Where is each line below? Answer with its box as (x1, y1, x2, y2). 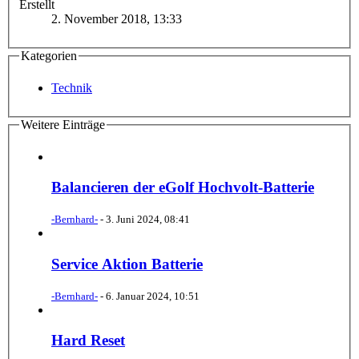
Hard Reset (51, 332, 125, 349)
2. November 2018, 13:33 (51, 12, 182, 26)
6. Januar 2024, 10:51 (106, 289, 200, 302)
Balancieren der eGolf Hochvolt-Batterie (51, 179, 314, 196)
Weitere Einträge (21, 118, 105, 132)
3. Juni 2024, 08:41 (106, 213, 190, 226)
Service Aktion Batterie (51, 255, 203, 272)
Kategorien (21, 49, 77, 63)
